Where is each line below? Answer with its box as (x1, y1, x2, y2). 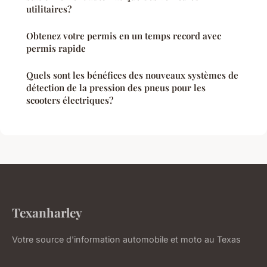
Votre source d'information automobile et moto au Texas (12, 234, 241, 245)
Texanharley (12, 204, 82, 221)
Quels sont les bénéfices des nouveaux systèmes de (26, 69, 238, 82)
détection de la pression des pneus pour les (26, 82, 206, 94)
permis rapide (26, 42, 86, 55)
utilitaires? (26, 3, 72, 15)
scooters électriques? (26, 94, 113, 107)
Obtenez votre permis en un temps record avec (26, 30, 221, 42)
